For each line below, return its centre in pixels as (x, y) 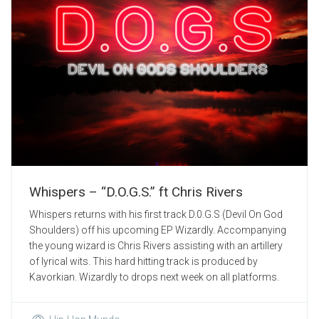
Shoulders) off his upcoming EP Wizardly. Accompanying (158, 230)
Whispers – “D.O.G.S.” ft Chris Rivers (136, 192)
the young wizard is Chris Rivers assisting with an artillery (156, 246)
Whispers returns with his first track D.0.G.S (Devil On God (156, 214)
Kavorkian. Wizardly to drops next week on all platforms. (154, 277)
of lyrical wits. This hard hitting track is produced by (143, 261)
